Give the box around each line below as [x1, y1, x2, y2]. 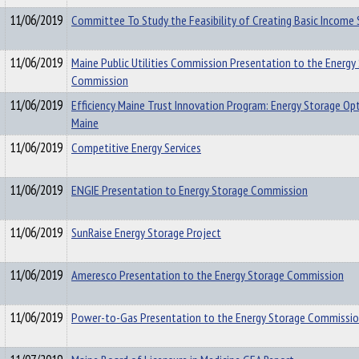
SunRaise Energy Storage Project [71, 224, 221, 241]
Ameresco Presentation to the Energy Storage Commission [71, 266, 344, 284]
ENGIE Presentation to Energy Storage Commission [71, 181, 308, 199]
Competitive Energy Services [71, 139, 201, 156]
